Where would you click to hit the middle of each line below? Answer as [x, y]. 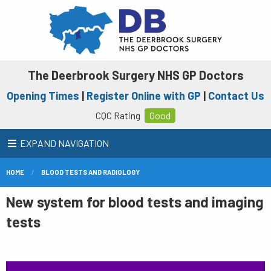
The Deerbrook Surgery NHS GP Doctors [135, 75]
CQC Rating [119, 115]
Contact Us [236, 96]
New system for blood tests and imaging [135, 202]
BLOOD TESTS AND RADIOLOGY [90, 172]
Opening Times [43, 96]
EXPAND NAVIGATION [64, 143]
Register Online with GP [144, 96]
